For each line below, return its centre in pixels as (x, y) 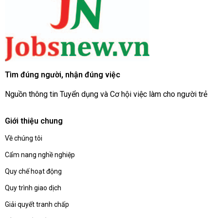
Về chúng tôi (24, 138)
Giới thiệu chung (34, 121)
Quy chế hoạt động (33, 172)
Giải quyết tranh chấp (37, 205)
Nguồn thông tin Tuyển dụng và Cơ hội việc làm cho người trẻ (106, 94)
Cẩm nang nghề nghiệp (40, 155)
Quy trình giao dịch (33, 188)
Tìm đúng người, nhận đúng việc (63, 75)
